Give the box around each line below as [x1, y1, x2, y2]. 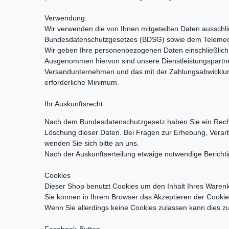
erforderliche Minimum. [44, 78, 119, 87]
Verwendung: [44, 14, 87, 22]
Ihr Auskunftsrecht [44, 100, 103, 108]
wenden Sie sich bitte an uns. [44, 139, 139, 148]
